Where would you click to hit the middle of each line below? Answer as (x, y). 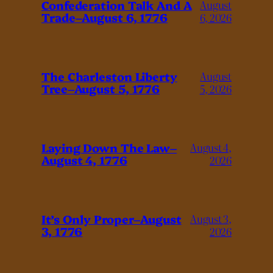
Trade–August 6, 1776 (105, 17)
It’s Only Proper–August (112, 219)
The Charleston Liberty (109, 76)
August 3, (211, 219)
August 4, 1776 (84, 160)
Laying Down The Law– (109, 148)
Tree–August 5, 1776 (101, 89)
